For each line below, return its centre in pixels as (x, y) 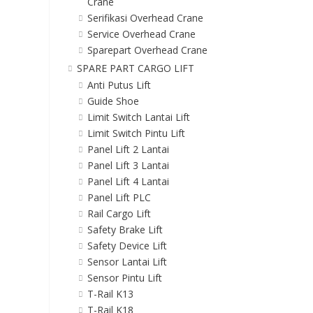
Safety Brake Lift (125, 230)
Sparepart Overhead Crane (147, 50)
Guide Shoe (113, 101)
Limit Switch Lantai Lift (138, 117)
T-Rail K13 (110, 294)
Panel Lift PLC (119, 198)
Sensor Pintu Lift (124, 278)
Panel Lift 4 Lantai (128, 182)
